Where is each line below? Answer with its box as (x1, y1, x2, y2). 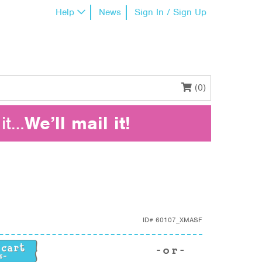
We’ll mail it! (24, 112, 130, 135)
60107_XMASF (156, 215, 202, 225)
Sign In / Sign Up (135, 6, 206, 18)
